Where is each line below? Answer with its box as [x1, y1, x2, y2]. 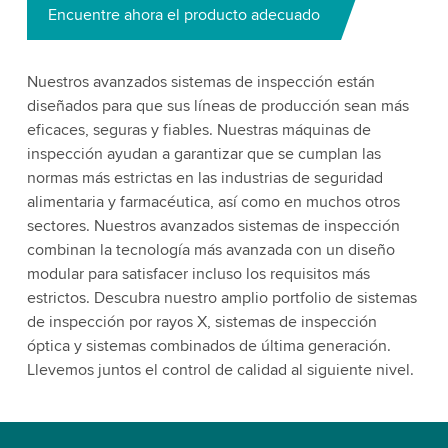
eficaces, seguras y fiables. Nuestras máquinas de [26, 119, 371, 140]
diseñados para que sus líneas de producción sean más [26, 95, 409, 116]
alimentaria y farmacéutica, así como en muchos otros [26, 191, 400, 212]
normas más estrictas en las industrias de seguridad [26, 167, 383, 188]
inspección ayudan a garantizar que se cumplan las [26, 143, 381, 164]
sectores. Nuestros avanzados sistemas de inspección [26, 215, 400, 236]
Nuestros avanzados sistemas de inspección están [26, 71, 375, 92]
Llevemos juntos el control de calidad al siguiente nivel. [26, 359, 414, 380]
